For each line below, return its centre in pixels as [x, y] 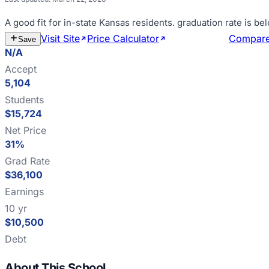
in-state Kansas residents [118, 23]
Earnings [24, 192]
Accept [21, 69]
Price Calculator [123, 38]
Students [24, 100]
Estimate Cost [198, 38]
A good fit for [34, 23]
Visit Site [60, 38]
